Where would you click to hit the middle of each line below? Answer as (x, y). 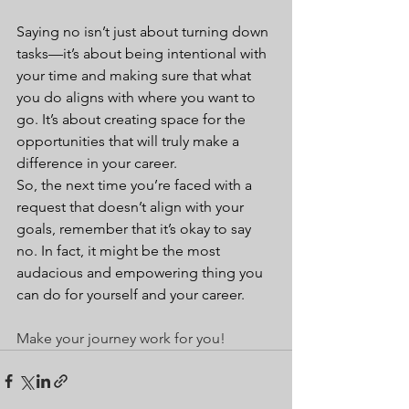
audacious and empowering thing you (142, 273)
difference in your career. (97, 163)
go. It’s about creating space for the (133, 119)
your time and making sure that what (136, 75)
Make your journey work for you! (121, 338)
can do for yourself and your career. (131, 294)
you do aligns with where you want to (138, 97)
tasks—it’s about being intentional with (143, 53)
